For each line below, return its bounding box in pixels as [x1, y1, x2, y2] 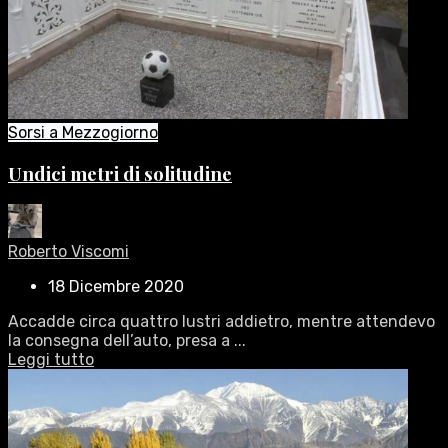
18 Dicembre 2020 [48, 277, 184, 297]
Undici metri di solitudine [8, 160, 232, 186]
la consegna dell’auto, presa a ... [8, 331, 246, 351]
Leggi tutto [8, 350, 94, 370]
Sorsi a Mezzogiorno [8, 123, 158, 142]
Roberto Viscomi [8, 242, 129, 262]
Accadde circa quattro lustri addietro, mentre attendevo [8, 312, 435, 332]
